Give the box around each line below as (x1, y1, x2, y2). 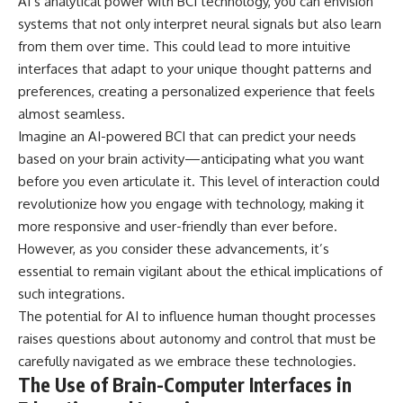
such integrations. (18, 284, 125, 302)
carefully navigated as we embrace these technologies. (18, 352, 356, 370)
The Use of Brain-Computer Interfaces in (18, 372, 352, 397)
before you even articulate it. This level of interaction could (18, 172, 380, 190)
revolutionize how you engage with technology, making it (18, 194, 364, 212)
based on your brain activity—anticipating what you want (18, 149, 364, 167)
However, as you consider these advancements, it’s (18, 239, 329, 257)
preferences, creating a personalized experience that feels (18, 82, 375, 100)
